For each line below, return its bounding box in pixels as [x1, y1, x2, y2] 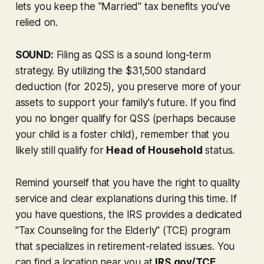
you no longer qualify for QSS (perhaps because [15, 112, 236, 124]
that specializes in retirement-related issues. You [15, 240, 235, 252]
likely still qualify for [15, 144, 107, 156]
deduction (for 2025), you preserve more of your [15, 80, 241, 93]
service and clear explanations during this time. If [15, 192, 237, 204]
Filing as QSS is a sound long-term [53, 48, 211, 61]
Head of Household [106, 144, 203, 156]
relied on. [15, 16, 58, 28]
